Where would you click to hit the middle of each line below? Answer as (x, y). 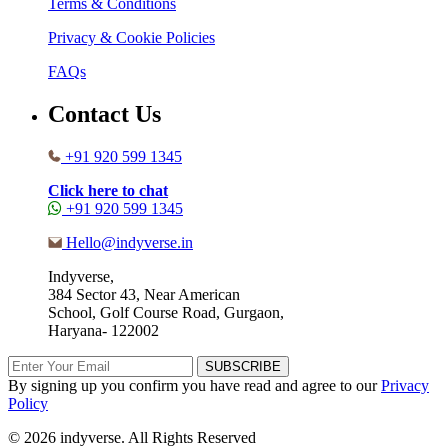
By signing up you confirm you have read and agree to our (194, 386)
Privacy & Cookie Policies (131, 38)
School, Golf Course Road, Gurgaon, (166, 313)
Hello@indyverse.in (129, 243)
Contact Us (104, 114)
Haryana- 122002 (103, 331)
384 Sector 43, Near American (144, 295)
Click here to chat (108, 191)
